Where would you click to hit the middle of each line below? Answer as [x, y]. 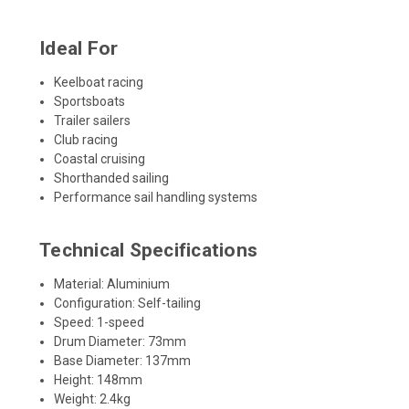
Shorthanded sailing [112, 178]
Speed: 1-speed [100, 322]
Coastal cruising [100, 158]
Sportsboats [90, 101]
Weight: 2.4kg [93, 399]
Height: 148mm [99, 379]
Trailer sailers [93, 120]
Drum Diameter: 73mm [121, 341]
